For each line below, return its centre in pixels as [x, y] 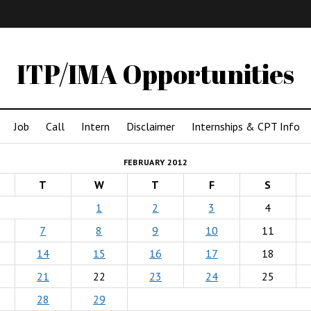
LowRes [250, 44]
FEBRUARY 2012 [155, 162]
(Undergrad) [111, 44]
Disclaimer [151, 126]
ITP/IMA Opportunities [155, 74]
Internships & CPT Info [246, 126]
